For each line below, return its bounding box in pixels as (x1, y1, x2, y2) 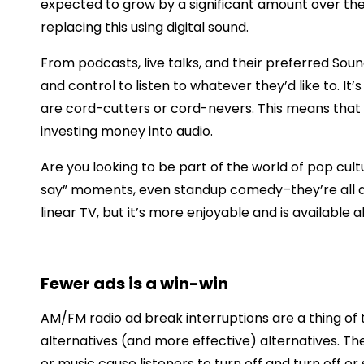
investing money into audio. (41, 121, 213, 141)
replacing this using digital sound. (41, 17, 249, 37)
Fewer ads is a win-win (41, 271, 228, 295)
